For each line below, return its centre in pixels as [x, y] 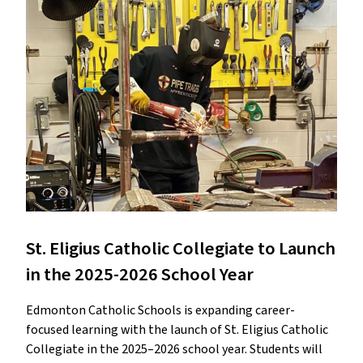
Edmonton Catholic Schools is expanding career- [160, 311]
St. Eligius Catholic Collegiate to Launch [181, 249]
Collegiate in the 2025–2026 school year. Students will [174, 350]
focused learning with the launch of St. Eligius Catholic [177, 330]
